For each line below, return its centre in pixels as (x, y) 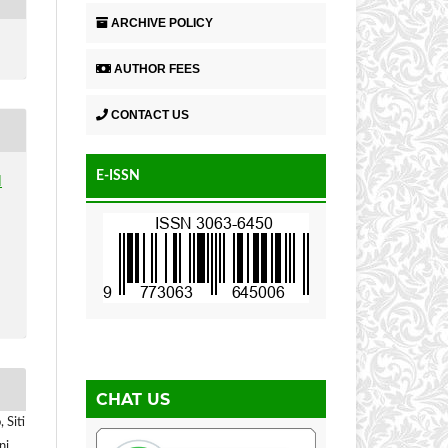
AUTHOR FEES (157, 69)
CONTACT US (150, 115)
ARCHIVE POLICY (162, 23)
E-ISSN (118, 176)
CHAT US (133, 400)
